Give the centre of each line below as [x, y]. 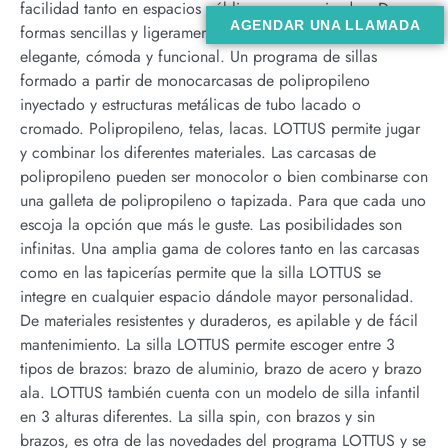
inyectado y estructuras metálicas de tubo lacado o [190, 105]
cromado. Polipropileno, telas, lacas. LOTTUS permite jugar [220, 129]
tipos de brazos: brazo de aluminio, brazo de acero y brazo [221, 369]
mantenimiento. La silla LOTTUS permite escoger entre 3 [207, 345]
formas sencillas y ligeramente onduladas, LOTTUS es [198, 33]
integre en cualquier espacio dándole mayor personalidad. [217, 297]
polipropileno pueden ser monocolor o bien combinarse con [224, 177]
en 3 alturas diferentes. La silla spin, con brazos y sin [197, 417]
